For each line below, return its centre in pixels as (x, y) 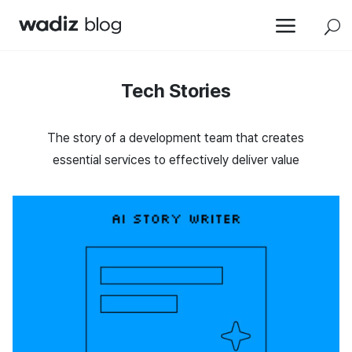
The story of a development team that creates (176, 138)
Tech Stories (176, 91)
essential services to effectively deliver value (176, 160)
